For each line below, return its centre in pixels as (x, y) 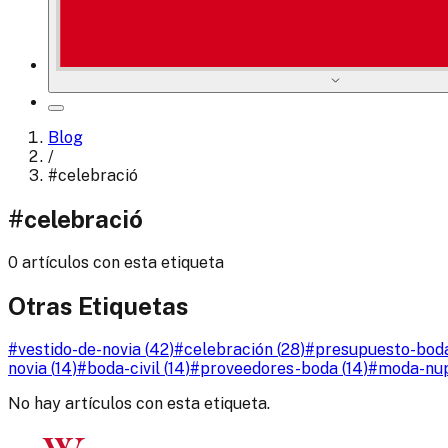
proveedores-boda (269, 368)
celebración (228, 349)
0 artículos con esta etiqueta (116, 263)
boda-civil (123, 368)
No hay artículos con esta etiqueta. (139, 403)
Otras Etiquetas (98, 306)
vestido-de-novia (79, 349)
